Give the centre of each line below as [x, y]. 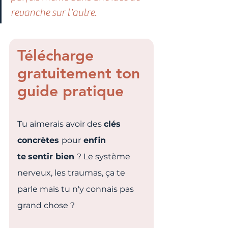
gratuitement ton [81, 74]
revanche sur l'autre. [54, 13]
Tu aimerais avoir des [61, 124]
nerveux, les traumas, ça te [72, 173]
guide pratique [70, 91]
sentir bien [52, 157]
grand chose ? [46, 206]
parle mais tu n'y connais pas [77, 189]
